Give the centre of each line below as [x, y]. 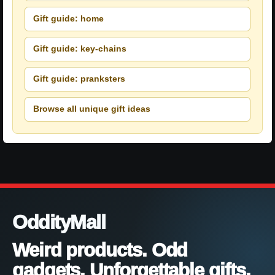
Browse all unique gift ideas [92, 109]
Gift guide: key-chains [80, 49]
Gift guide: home [68, 19]
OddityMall [59, 222]
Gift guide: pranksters [79, 79]
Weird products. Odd [100, 250]
